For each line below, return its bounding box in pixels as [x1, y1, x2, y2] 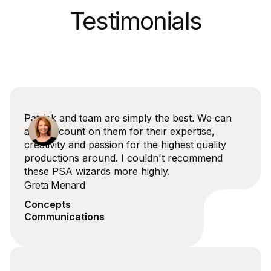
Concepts [24, 198, 71, 211]
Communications [24, 211, 105, 223]
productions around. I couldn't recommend [24, 152, 223, 165]
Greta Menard [24, 179, 85, 192]
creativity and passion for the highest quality [24, 139, 226, 151]
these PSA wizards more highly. [24, 165, 170, 178]
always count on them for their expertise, [24, 125, 215, 138]
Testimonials [69, 6, 202, 36]
